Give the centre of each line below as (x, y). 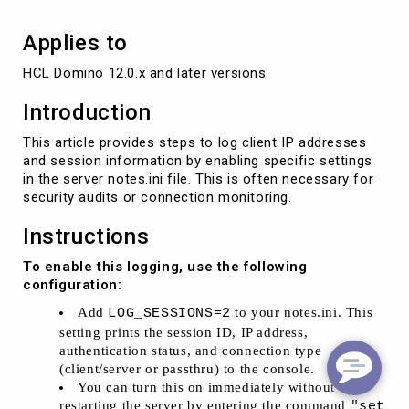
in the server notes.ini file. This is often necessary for (199, 178)
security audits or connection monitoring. (157, 197)
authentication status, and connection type (191, 350)
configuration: (73, 284)
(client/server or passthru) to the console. (187, 368)
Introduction (87, 112)
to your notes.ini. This (302, 312)
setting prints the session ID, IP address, (184, 332)
